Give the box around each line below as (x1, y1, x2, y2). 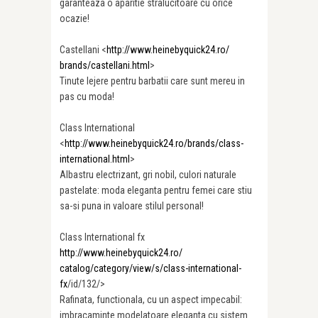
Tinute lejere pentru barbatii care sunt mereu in (60, 75, 245, 87)
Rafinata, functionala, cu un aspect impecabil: (60, 294, 242, 306)
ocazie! (60, 13, 89, 25)
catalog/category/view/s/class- (60, 263, 188, 275)
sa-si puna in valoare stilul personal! (60, 200, 204, 212)
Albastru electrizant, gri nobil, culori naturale (60, 169, 236, 181)
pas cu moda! (60, 91, 114, 103)
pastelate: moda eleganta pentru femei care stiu (60, 185, 252, 197)
